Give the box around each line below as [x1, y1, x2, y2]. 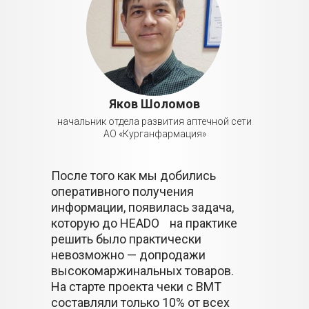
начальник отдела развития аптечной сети [57, 116, 252, 127]
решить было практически [51, 232, 201, 246]
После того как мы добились [51, 168, 216, 183]
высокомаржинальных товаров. [51, 263, 244, 278]
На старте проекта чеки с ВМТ [51, 279, 221, 294]
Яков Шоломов [109, 97, 200, 111]
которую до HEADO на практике [51, 216, 237, 230]
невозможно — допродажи [51, 248, 206, 262]
